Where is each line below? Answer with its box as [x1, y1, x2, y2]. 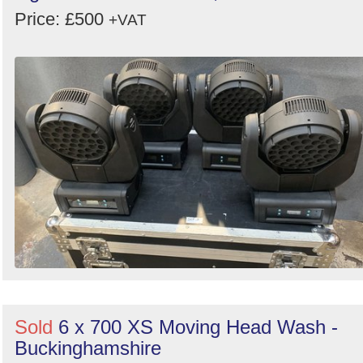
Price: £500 [15, 9, 109, 30]
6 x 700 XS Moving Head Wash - [58, 315, 338, 338]
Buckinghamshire [15, 336, 161, 359]
